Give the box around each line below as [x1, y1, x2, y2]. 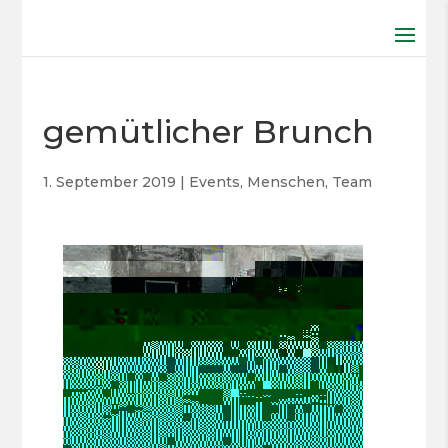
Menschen [246, 173, 325, 191]
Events [188, 173, 240, 191]
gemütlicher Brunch [42, 112, 374, 151]
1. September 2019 [42, 173, 176, 191]
